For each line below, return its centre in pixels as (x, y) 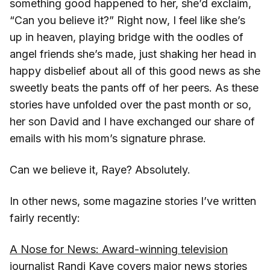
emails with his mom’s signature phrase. (108, 138)
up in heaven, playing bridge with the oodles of (127, 37)
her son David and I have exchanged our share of (132, 121)
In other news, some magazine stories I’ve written (133, 201)
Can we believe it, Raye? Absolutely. (100, 169)
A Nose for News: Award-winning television (119, 249)
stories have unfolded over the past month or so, (130, 104)
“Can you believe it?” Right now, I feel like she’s (127, 20)
